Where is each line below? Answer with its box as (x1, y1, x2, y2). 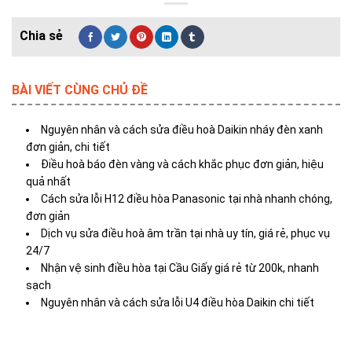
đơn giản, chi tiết (26, 141, 111, 154)
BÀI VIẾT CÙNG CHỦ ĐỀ (12, 82, 148, 98)
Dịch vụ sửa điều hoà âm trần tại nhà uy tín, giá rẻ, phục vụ (41, 227, 331, 240)
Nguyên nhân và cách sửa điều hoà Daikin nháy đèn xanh (41, 123, 324, 137)
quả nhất (26, 175, 71, 189)
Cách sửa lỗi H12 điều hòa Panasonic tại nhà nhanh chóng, (41, 192, 333, 206)
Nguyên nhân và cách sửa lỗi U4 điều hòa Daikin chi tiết (41, 296, 315, 310)
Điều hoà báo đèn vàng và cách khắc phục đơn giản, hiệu (41, 158, 324, 171)
